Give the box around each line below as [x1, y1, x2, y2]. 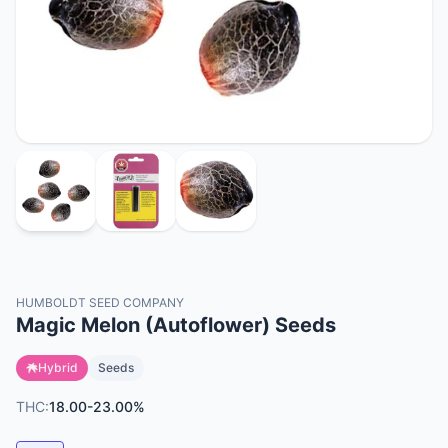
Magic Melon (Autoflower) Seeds [16, 313, 336, 337]
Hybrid [38, 360, 78, 375]
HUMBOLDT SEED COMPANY [16, 295, 184, 310]
